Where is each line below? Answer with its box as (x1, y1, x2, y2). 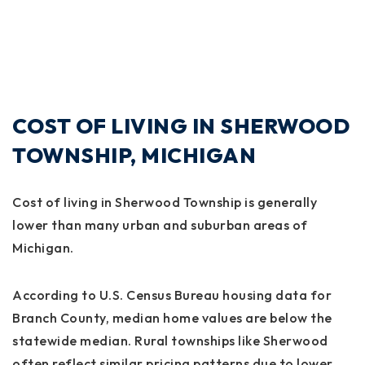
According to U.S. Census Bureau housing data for (12, 286, 332, 303)
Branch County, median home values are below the (12, 309, 332, 326)
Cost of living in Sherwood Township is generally (12, 193, 317, 210)
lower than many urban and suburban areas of (12, 216, 308, 233)
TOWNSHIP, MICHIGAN (12, 141, 256, 169)
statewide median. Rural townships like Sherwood (12, 332, 328, 349)
